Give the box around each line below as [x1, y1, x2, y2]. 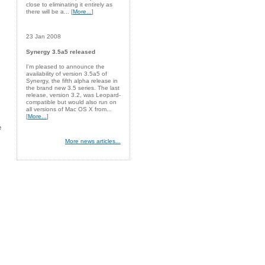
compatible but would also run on [26, 98, 117, 105]
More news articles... [65, 137, 121, 144]
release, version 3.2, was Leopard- [26, 91, 121, 98]
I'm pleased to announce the [26, 63, 105, 70]
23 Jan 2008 [26, 33, 61, 40]
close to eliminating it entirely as [26, 1, 112, 8]
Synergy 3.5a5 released [26, 48, 95, 55]
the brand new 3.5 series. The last [26, 84, 119, 91]
